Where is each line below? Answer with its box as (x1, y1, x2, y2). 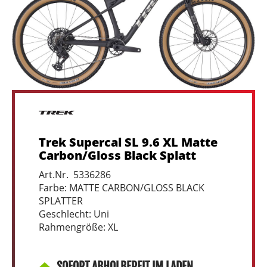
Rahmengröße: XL (39, 221, 118, 234)
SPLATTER (39, 194, 83, 207)
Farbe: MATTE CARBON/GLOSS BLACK (39, 181, 204, 194)
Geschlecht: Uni (39, 207, 109, 221)
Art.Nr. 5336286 (39, 168, 111, 181)
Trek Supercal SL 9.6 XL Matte (39, 134, 218, 150)
